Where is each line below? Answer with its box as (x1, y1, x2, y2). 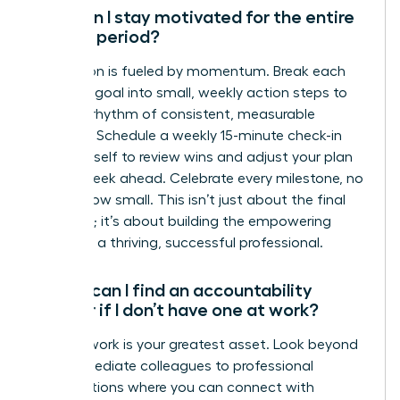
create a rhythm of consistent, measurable (33, 106, 315, 121)
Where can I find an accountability (33, 280, 312, 299)
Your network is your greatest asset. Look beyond (33, 337, 358, 352)
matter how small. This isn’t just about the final (33, 192, 346, 207)
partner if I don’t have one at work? (33, 300, 319, 319)
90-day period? (33, 27, 160, 46)
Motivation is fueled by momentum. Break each (33, 63, 346, 79)
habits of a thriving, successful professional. (33, 235, 323, 250)
